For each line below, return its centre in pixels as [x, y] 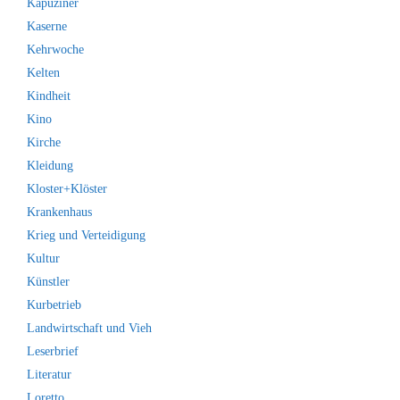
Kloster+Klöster [67, 189]
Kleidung [50, 166]
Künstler [48, 282]
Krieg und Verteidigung [86, 236]
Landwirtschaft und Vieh [89, 329]
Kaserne [47, 27]
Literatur [49, 375]
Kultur [43, 259]
